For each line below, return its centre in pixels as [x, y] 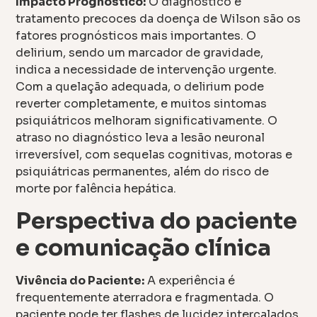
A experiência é [190, 280]
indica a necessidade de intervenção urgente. [146, 69]
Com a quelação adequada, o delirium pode [140, 86]
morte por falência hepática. [96, 188]
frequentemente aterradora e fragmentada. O [145, 297]
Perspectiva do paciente [157, 220]
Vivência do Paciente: [80, 280]
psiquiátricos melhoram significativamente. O [147, 120]
